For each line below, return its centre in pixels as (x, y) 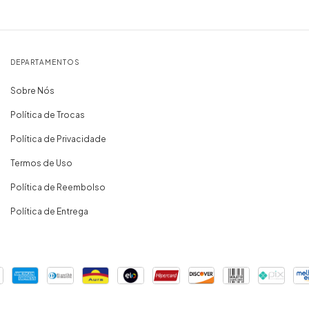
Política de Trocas (48, 114)
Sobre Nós (32, 90)
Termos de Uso (41, 163)
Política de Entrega (49, 211)
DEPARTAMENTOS (45, 62)
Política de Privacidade (58, 139)
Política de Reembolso (58, 187)
